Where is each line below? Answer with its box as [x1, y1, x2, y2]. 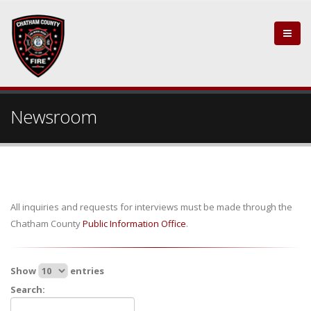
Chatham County [10, 217, 83, 230]
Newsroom [10, 104, 96, 129]
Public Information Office [83, 217, 186, 230]
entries [68, 264, 104, 277]
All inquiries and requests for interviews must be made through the [10, 201, 292, 213]
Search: [10, 283, 45, 296]
